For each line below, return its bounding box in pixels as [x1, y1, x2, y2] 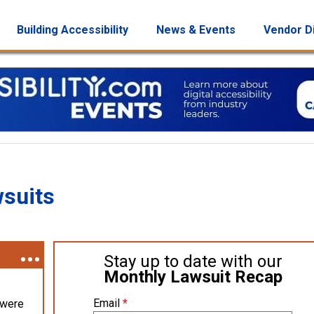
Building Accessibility [17, 23, 128, 36]
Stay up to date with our [103, 251, 282, 271]
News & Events [156, 23, 235, 36]
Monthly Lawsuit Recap [103, 266, 282, 287]
